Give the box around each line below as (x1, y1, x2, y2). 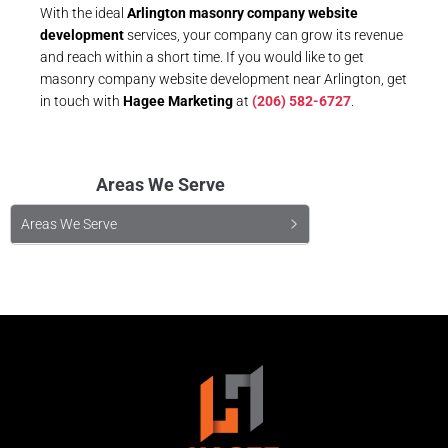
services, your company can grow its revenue (124, 26, 403, 43)
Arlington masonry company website (127, 4, 358, 21)
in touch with (40, 92, 123, 109)
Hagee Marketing (123, 92, 233, 109)
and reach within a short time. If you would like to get (40, 48, 364, 65)
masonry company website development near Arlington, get (40, 70, 407, 87)
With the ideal (40, 4, 127, 21)
